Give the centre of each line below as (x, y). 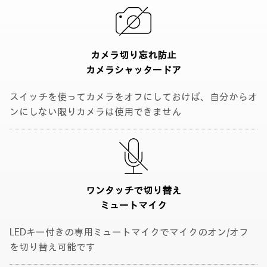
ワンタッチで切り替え (133, 191)
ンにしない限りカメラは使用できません (95, 112)
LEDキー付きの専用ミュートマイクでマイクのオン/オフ (129, 232)
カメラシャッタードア (133, 70)
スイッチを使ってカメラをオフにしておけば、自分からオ (133, 97)
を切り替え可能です (52, 247)
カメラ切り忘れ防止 (133, 55)
